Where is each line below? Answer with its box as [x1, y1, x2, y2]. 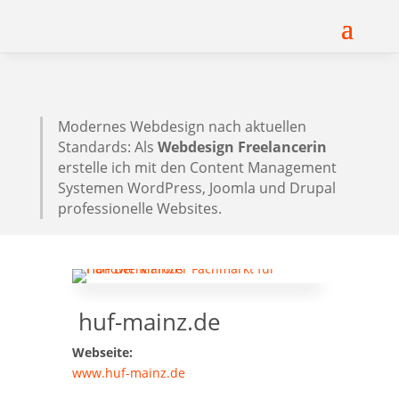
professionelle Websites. [57, 199, 222, 218]
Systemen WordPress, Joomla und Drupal [57, 178, 336, 198]
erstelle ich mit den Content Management [57, 158, 337, 177]
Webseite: [71, 344, 133, 361]
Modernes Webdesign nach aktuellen [57, 117, 306, 136]
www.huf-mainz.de [71, 364, 185, 381]
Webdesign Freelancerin [157, 137, 327, 157]
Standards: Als [57, 137, 158, 157]
